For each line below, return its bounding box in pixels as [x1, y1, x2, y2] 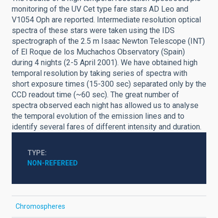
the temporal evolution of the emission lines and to [12, 111, 184, 121]
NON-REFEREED [27, 159, 78, 167]
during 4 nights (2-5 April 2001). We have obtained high [12, 58, 198, 67]
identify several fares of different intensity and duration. [12, 122, 201, 131]
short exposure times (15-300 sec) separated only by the [12, 79, 206, 89]
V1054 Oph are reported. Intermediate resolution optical [12, 15, 201, 24]
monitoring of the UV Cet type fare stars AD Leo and [12, 4, 188, 14]
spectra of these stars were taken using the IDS [12, 26, 175, 35]
